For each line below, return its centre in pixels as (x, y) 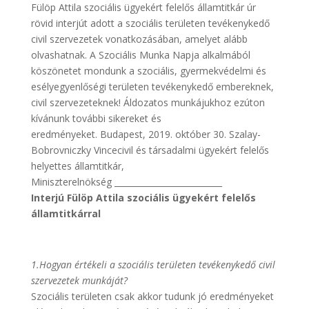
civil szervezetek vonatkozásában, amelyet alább (139, 39)
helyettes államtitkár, (77, 166)
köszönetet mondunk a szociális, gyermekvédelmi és (148, 71)
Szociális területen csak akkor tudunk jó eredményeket (152, 296)
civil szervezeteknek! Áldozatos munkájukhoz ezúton (148, 102)
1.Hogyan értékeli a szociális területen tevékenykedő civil (153, 265)
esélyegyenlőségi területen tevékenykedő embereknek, (152, 87)
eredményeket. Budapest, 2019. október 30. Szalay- (146, 134)
